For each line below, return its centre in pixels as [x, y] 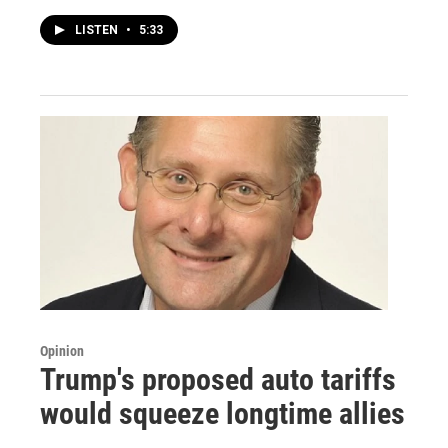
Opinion [62, 350]
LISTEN [98, 30]
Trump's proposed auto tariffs [218, 379]
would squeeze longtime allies [222, 413]
